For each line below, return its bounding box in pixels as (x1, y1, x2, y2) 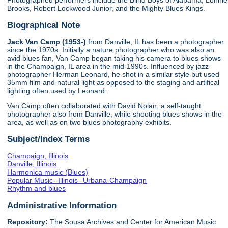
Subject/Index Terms (7, 133, 90, 144)
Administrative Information (7, 199, 117, 210)
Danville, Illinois (7, 160, 57, 168)
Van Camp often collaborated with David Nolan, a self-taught (7, 102, 202, 110)
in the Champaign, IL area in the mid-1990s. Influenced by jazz (7, 62, 209, 70)
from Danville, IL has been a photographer (86, 37, 224, 46)
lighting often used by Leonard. (7, 86, 107, 95)
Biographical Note (7, 19, 80, 30)
